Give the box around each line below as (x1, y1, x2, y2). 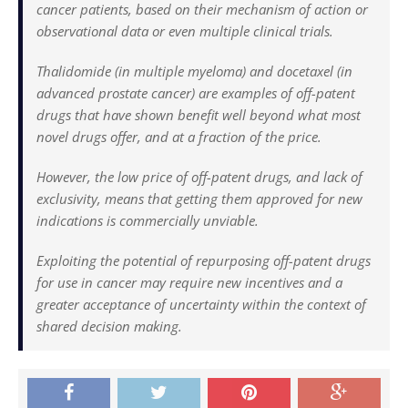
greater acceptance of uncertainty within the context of (36, 294, 366, 313)
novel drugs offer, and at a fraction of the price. (36, 127, 321, 146)
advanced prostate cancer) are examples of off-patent (36, 83, 355, 102)
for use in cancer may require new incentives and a (36, 272, 342, 291)
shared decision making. (36, 316, 182, 335)
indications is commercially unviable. (36, 210, 259, 229)
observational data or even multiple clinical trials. (36, 21, 333, 40)
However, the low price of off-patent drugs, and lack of (36, 167, 362, 186)
